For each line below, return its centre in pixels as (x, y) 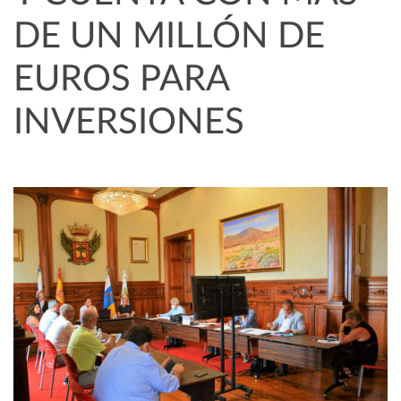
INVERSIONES (129, 122)
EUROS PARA (121, 79)
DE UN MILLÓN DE (169, 36)
